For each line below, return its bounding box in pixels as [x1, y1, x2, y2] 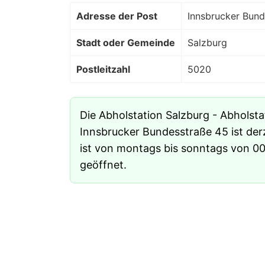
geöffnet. [80, 159, 127, 172]
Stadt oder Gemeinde [76, 37, 175, 49]
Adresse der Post [76, 10, 157, 22]
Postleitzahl [76, 63, 130, 76]
